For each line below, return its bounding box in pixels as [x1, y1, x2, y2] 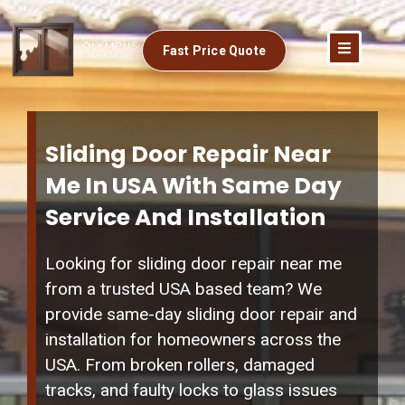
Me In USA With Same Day [45, 170, 342, 202]
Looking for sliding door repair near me [45, 253, 342, 275]
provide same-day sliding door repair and [45, 304, 357, 325]
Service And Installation [45, 202, 325, 234]
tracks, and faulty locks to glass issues [45, 380, 337, 401]
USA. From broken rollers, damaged [45, 354, 315, 376]
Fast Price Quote [162, 42, 266, 58]
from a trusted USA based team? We [45, 278, 322, 300]
